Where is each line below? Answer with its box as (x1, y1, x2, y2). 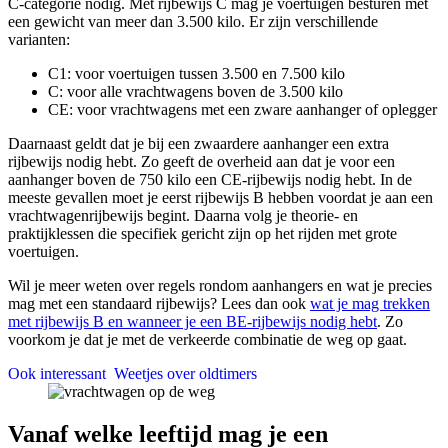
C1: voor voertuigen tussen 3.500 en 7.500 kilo (48, 64, 345, 82)
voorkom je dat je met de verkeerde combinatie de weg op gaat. (8, 330, 407, 348)
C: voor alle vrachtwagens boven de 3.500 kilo (48, 82, 343, 100)
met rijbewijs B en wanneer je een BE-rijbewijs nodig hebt (8, 312, 377, 330)
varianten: (8, 30, 70, 48)
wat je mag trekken (310, 294, 430, 312)
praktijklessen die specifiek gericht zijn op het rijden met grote (8, 224, 397, 242)
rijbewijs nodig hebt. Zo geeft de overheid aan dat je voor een (8, 152, 395, 170)
